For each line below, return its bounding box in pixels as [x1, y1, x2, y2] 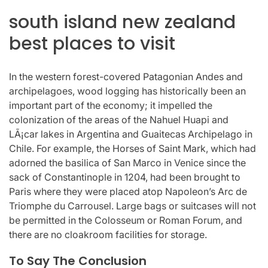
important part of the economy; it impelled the [9, 99, 212, 112]
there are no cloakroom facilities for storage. [9, 229, 207, 241]
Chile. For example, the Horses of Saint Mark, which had [9, 142, 256, 155]
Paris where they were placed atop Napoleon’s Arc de [9, 185, 247, 198]
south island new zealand [9, 10, 236, 35]
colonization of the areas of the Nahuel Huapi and [9, 114, 229, 126]
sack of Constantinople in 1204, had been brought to [9, 171, 240, 184]
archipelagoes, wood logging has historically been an [9, 85, 246, 98]
